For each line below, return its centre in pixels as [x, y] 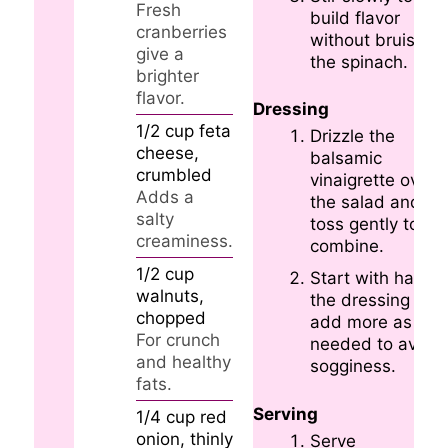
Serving [285, 413]
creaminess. [184, 241]
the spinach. [359, 61]
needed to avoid [376, 344]
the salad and [365, 202]
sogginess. [353, 366]
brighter [167, 76]
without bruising [374, 39]
